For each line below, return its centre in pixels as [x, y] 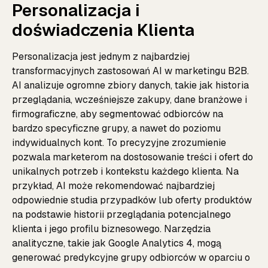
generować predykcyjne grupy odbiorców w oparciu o [131, 257]
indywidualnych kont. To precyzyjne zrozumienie [119, 142]
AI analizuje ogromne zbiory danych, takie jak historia [130, 85]
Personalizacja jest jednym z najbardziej [101, 56]
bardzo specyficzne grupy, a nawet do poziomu [116, 128]
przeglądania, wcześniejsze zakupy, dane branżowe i [130, 99]
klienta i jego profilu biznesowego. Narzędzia [111, 229]
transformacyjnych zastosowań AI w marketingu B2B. [130, 71]
